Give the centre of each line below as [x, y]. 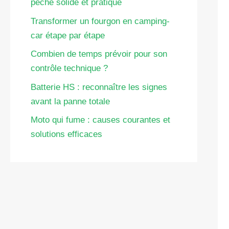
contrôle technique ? [69, 68]
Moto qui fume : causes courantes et [100, 120]
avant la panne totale [70, 101]
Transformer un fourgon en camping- [100, 21]
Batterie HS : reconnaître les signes [99, 87]
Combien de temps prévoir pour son [99, 54]
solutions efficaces [66, 134]
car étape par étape [68, 35]
